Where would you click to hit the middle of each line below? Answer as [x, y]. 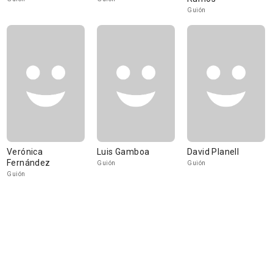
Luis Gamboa [123, 152]
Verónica [25, 152]
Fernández [29, 163]
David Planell [213, 152]
